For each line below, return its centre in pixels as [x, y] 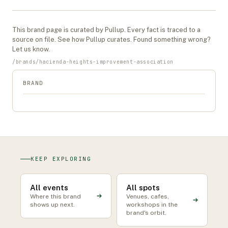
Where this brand [55, 196]
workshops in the [152, 205]
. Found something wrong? [170, 39]
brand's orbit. [146, 213]
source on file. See [42, 39]
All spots [143, 188]
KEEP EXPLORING [61, 159]
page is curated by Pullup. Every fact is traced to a [123, 30]
